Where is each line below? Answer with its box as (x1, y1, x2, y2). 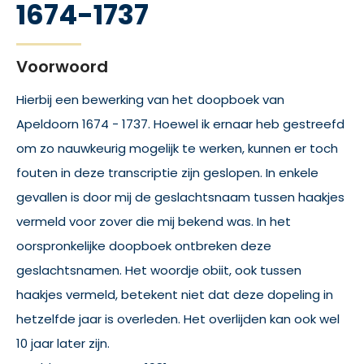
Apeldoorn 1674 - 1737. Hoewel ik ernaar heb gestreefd (16, 115, 344, 132)
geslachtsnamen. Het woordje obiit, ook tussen (16, 262, 301, 279)
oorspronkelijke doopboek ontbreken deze (16, 237, 271, 254)
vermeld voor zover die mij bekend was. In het (16, 213, 291, 230)
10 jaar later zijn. (16, 335, 110, 352)
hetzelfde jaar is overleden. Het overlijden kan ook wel (16, 310, 340, 327)
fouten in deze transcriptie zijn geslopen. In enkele (16, 164, 318, 181)
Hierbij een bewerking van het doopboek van (16, 91, 284, 108)
